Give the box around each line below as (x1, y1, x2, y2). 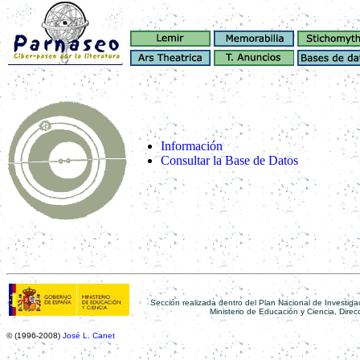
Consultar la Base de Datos (161, 153, 298, 167)
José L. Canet (63, 331, 115, 340)
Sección (150, 298, 182, 307)
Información (161, 139, 223, 153)
